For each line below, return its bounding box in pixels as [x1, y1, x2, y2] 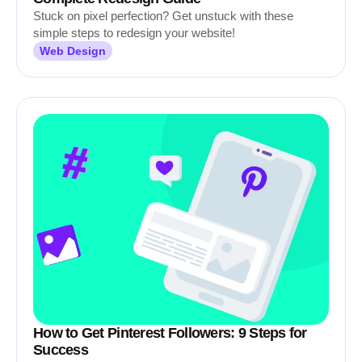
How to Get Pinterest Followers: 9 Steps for [33, 325, 307, 341]
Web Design [40, 44, 106, 57]
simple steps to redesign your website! [33, 26, 235, 40]
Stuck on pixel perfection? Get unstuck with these [33, 9, 293, 23]
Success [33, 342, 88, 358]
